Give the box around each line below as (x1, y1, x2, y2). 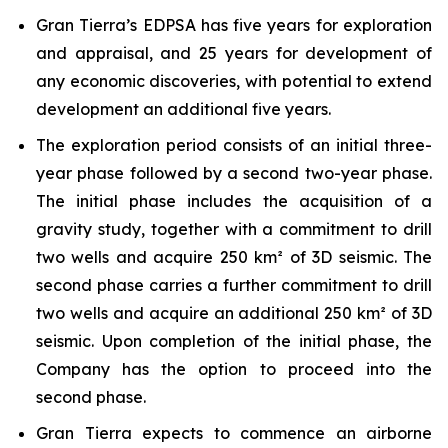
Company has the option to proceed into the (36, 359, 432, 379)
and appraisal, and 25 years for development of (36, 43, 432, 63)
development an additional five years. (36, 99, 331, 119)
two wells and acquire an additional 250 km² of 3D (36, 303, 432, 323)
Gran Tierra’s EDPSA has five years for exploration (36, 15, 432, 35)
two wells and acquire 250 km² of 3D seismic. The (36, 247, 432, 267)
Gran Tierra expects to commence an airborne (36, 423, 432, 443)
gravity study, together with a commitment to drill (36, 219, 432, 239)
